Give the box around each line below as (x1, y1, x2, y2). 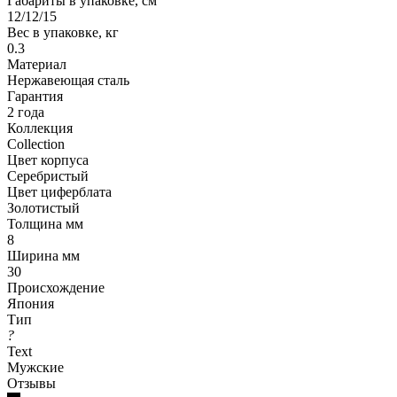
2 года (7, 104, 44, 120)
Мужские (7, 359, 64, 375)
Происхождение (7, 279, 105, 295)
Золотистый (7, 199, 80, 215)
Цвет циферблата (7, 183, 112, 199)
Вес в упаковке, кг (7, 24, 119, 40)
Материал (7, 56, 66, 72)
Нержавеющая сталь (7, 72, 129, 88)
